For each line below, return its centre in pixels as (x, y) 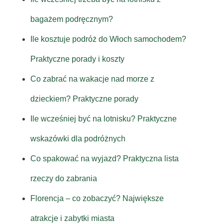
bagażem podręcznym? (71, 19)
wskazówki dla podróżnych (78, 139)
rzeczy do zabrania (63, 179)
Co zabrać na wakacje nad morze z (92, 79)
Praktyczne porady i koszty (77, 59)
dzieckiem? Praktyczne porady (84, 99)
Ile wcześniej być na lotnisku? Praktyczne (103, 119)
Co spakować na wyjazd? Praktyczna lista (104, 159)
